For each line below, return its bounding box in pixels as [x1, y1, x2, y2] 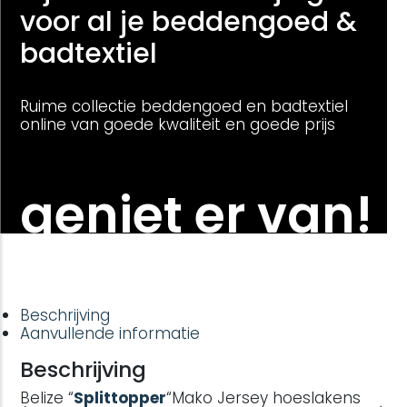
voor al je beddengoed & [20, 2, 358, 41]
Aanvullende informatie [20, 322, 201, 344]
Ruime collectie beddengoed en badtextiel [20, 94, 349, 117]
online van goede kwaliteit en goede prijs [20, 113, 336, 135]
